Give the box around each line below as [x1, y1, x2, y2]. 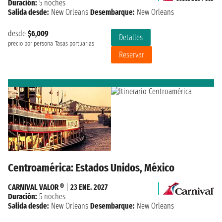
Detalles [119, 33, 143, 43]
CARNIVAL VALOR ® [8, 182, 64, 192]
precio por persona [8, 40, 53, 48]
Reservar [119, 50, 144, 60]
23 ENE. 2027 [70, 182, 108, 192]
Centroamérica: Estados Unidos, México [8, 161, 174, 174]
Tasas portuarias [55, 40, 94, 48]
